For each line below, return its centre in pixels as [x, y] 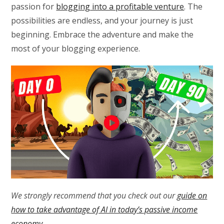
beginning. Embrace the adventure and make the [102, 34]
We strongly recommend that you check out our [94, 196]
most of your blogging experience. [76, 48]
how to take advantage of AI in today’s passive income [104, 210]
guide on [192, 196]
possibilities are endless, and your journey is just [102, 20]
